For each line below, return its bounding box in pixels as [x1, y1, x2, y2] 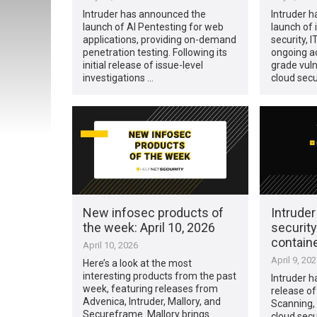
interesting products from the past [83, 270, 237, 282]
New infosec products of [83, 204, 224, 220]
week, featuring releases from [83, 282, 219, 294]
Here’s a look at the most [83, 257, 192, 269]
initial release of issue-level [83, 59, 204, 71]
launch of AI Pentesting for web [83, 21, 224, 33]
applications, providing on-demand [83, 33, 237, 45]
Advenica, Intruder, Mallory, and [83, 295, 221, 307]
